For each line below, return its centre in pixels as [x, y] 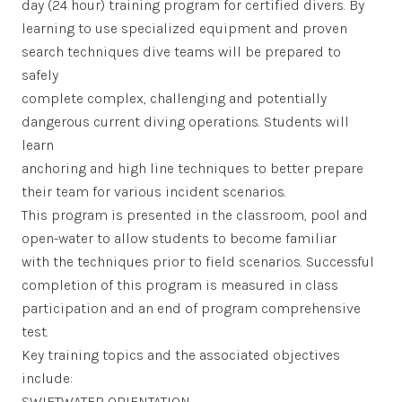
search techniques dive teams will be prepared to [181, 51]
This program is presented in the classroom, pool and [195, 214]
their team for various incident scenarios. [154, 191]
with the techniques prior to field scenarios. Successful [198, 261]
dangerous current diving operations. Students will [185, 121]
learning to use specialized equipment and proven [184, 28]
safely [40, 74]
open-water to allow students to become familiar [179, 238]
